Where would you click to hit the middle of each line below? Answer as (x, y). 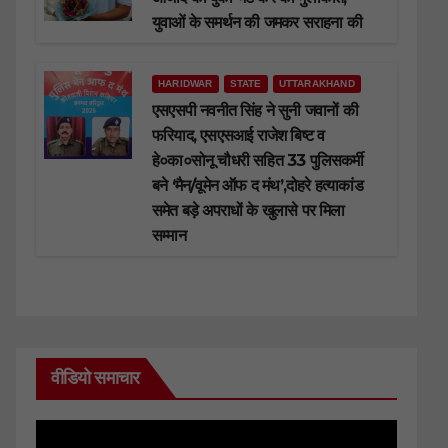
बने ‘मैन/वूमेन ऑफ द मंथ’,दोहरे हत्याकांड (257, 186)
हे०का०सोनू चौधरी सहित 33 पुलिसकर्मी (258, 161)
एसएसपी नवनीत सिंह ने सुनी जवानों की (255, 111)
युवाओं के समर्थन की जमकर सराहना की (257, 23)
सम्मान (169, 236)
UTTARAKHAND (316, 84)
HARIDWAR (185, 84)
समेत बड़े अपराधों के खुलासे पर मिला (248, 211)
